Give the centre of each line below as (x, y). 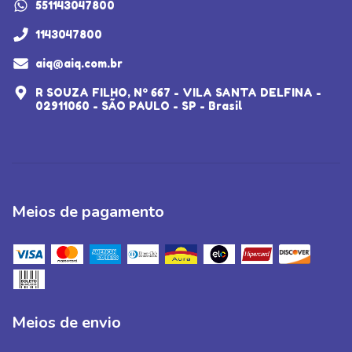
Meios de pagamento (88, 211)
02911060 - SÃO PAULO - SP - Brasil (139, 105)
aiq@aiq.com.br (79, 63)
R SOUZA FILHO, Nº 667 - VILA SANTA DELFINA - (178, 92)
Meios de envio (66, 323)
